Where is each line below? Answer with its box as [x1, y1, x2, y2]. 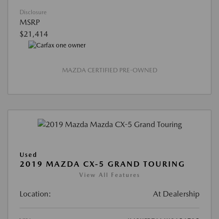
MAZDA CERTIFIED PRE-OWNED [62, 66, 157, 74]
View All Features [79, 171, 140, 178]
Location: [20, 189, 51, 198]
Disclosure [20, 9, 46, 16]
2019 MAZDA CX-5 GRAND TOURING [20, 159, 185, 169]
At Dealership [153, 189, 199, 198]
